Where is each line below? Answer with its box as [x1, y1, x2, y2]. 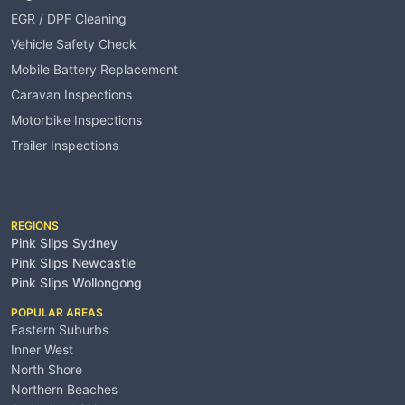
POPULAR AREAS [11, 305, 103, 319]
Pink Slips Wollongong [11, 274, 142, 290]
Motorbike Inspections [11, 111, 142, 127]
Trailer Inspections [11, 137, 118, 153]
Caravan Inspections [11, 86, 132, 102]
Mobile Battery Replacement [11, 61, 178, 77]
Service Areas [11, 178, 120, 198]
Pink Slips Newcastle [11, 254, 136, 270]
